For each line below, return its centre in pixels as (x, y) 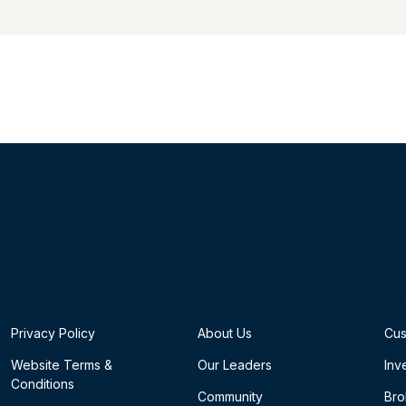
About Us (225, 333)
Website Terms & (62, 364)
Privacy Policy (53, 333)
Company (231, 300)
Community (230, 396)
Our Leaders (235, 364)
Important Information (87, 300)
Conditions (43, 383)
